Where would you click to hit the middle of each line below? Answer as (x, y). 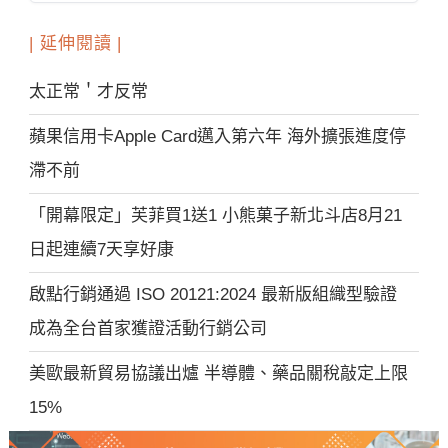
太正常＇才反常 (89, 91)
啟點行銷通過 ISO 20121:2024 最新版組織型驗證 (222, 294)
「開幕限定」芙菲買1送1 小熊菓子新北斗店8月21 (216, 215)
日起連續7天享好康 (102, 249)
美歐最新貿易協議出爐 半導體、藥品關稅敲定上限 (219, 373)
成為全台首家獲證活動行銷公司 (148, 328)
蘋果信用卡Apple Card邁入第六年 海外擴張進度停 (218, 136)
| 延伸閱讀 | (76, 44)
